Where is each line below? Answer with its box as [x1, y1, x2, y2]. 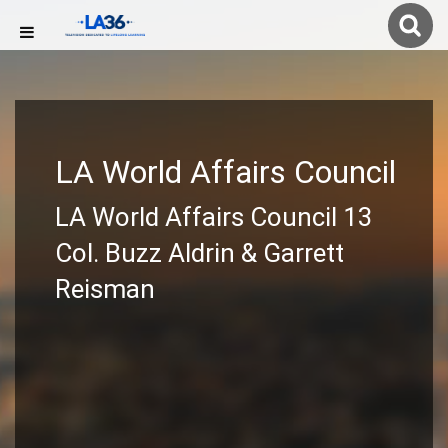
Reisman [55, 274, 155, 304]
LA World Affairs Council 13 [55, 202, 373, 232]
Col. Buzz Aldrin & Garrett [55, 238, 344, 268]
